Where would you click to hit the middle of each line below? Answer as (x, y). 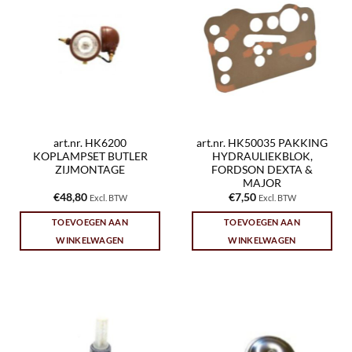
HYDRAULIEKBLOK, (262, 156)
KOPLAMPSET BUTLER (90, 156)
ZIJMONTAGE (90, 169)
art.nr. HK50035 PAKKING (262, 143)
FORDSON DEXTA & (262, 169)
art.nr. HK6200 (90, 143)
